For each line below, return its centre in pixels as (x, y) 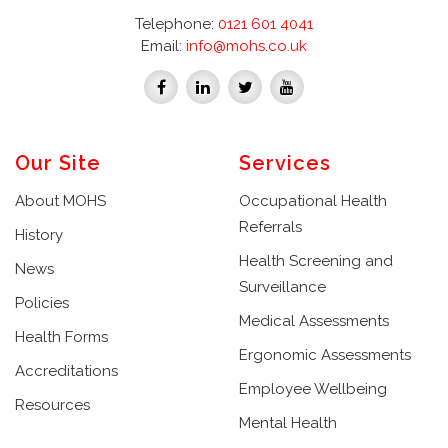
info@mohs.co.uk (246, 45)
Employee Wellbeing (313, 388)
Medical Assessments (314, 320)
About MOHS (60, 200)
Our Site (58, 162)
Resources (52, 404)
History (39, 234)
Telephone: (176, 23)
